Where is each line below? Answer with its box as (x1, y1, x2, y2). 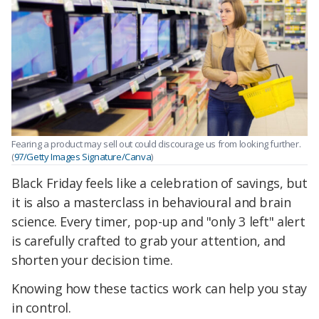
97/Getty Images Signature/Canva (14, 150, 152, 164)
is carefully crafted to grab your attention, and (11, 232, 286, 250)
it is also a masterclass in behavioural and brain (11, 194, 291, 211)
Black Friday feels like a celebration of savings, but (11, 174, 308, 192)
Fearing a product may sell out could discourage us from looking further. (11, 137, 301, 151)
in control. (11, 299, 71, 317)
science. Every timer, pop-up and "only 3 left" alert (11, 213, 305, 231)
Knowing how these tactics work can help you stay (11, 280, 307, 298)
